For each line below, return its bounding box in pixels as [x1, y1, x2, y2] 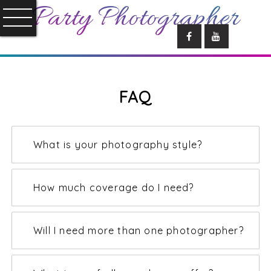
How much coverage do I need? [33, 181, 194, 194]
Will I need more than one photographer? [33, 224, 244, 237]
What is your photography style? [33, 139, 203, 151]
